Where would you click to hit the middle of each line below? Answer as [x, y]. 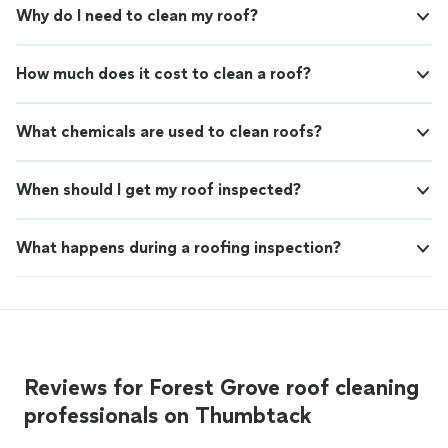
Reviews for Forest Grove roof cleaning [221, 388]
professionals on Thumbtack [168, 416]
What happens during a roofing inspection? [178, 248]
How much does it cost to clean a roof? [163, 74]
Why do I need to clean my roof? [137, 16]
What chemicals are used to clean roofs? [169, 132]
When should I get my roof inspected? [158, 190]
